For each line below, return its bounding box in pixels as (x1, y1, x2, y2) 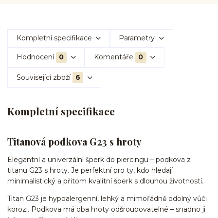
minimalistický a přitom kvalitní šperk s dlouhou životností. (7, 177, 203, 186)
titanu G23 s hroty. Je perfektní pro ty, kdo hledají (7, 166, 173, 175)
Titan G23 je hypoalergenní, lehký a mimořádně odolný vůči (7, 194, 207, 203)
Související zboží (16, 73, 71, 82)
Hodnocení (16, 53, 54, 62)
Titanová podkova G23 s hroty (7, 135, 142, 148)
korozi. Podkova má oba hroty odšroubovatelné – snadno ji (7, 205, 205, 214)
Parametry (119, 34, 155, 42)
